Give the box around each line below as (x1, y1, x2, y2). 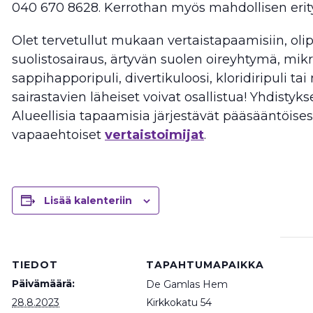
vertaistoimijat (105, 126, 204, 143)
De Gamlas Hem (146, 277, 228, 291)
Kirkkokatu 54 (146, 296, 212, 309)
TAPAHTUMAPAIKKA (146, 258, 264, 271)
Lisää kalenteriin (44, 194, 132, 207)
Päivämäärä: (12, 277, 75, 290)
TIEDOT (12, 258, 58, 271)
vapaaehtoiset (12, 126, 105, 143)
